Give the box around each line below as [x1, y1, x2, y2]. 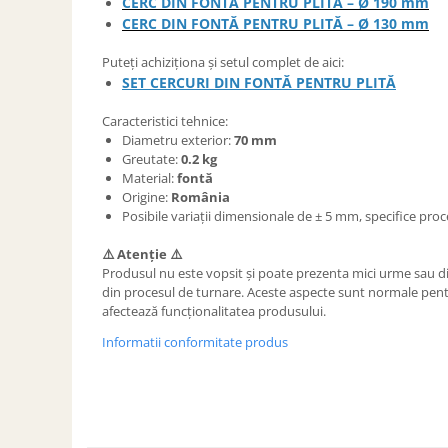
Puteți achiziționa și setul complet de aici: [102, 52, 344, 71]
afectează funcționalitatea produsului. [102, 301, 326, 320]
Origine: [122, 187, 171, 206]
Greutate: [122, 149, 178, 168]
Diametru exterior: [122, 130, 234, 149]
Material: [122, 168, 177, 187]
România [171, 187, 230, 206]
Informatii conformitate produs [102, 332, 288, 351]
